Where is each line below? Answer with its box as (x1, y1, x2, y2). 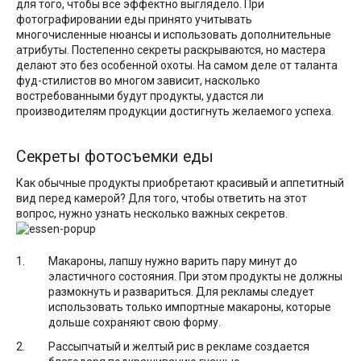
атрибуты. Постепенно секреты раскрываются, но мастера (16, 43, 326, 56)
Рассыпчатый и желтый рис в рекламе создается (48, 340, 309, 354)
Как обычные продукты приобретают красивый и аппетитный (16, 176, 344, 189)
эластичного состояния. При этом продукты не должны (48, 269, 342, 283)
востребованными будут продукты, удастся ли (16, 89, 263, 102)
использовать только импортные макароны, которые (48, 300, 331, 313)
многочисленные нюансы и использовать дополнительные (16, 27, 331, 41)
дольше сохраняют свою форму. (48, 315, 221, 329)
